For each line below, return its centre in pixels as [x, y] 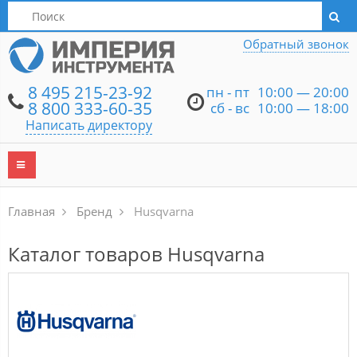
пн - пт [228, 92]
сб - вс [230, 108]
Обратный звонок [296, 44]
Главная [31, 211]
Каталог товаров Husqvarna [136, 254]
